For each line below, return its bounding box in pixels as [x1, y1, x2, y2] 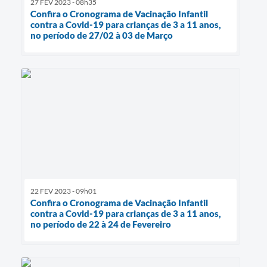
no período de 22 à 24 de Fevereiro [30, 218, 171, 229]
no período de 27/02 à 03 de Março [30, 30, 173, 41]
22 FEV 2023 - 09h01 [30, 186, 97, 195]
